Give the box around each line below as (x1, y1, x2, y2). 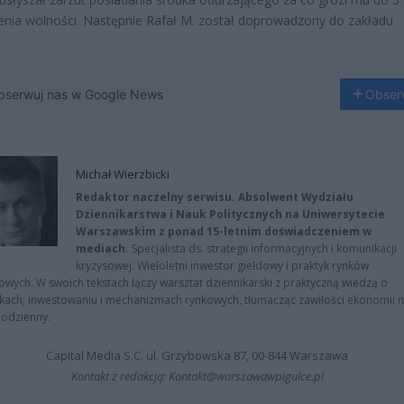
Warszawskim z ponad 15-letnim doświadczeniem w (76, 223, 372, 239)
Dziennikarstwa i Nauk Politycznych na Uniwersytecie (76, 206, 385, 222)
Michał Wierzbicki (76, 165, 170, 182)
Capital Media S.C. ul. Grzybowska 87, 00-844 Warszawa (46, 346, 349, 363)
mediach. (76, 240, 129, 256)
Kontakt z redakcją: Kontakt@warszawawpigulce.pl (70, 367, 324, 384)
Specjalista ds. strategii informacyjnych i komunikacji (129, 240, 397, 256)
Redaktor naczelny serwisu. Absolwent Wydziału (76, 188, 353, 205)
